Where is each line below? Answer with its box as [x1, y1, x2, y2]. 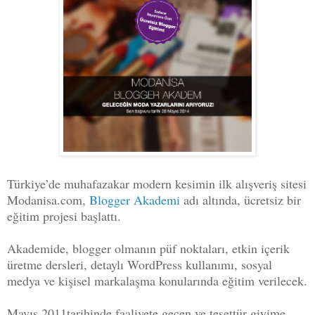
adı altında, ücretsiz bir [180, 191, 301, 209]
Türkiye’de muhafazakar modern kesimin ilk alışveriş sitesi [7, 175, 307, 193]
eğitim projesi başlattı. [7, 207, 121, 225]
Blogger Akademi [89, 191, 180, 209]
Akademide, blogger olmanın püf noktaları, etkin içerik [7, 240, 290, 257]
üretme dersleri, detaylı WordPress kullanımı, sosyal [7, 256, 272, 274]
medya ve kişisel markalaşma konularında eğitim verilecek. [7, 272, 307, 290]
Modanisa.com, [7, 191, 89, 209]
